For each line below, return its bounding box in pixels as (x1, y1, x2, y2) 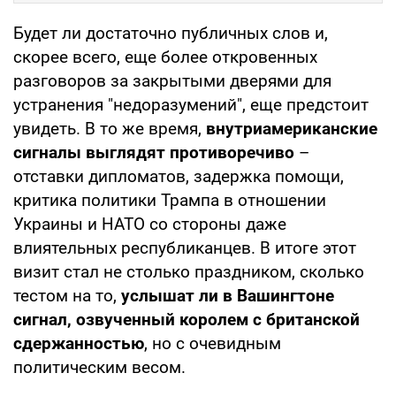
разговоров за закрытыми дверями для (13, 70, 331, 91)
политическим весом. (13, 356, 186, 377)
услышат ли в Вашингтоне (121, 285, 334, 306)
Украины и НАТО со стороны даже (13, 213, 286, 234)
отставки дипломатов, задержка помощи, (13, 165, 344, 187)
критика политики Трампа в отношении (13, 189, 326, 210)
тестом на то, (13, 285, 121, 306)
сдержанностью (13, 332, 144, 354)
